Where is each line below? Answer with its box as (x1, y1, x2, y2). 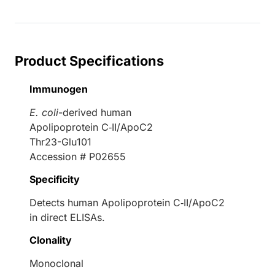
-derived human (58, 106, 131, 118)
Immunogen (29, 82, 88, 95)
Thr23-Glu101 (29, 135, 91, 148)
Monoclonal (29, 257, 83, 269)
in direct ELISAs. (29, 211, 105, 223)
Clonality (29, 233, 72, 246)
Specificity (29, 172, 80, 185)
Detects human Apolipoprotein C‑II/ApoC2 (29, 196, 225, 209)
